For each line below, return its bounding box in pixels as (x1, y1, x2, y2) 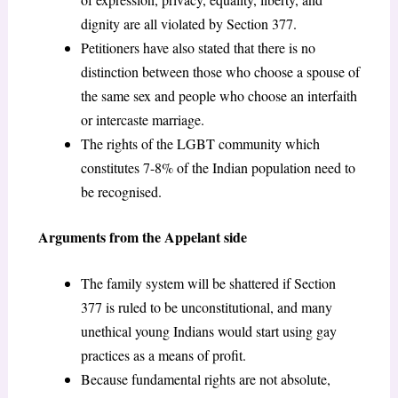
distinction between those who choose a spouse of (80, 61, 360, 81)
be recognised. (80, 181, 162, 201)
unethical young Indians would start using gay (80, 322, 337, 341)
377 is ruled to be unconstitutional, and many (80, 298, 332, 317)
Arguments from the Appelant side (37, 226, 247, 247)
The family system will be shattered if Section (80, 274, 336, 293)
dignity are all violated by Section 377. (80, 13, 297, 33)
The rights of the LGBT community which (80, 133, 320, 153)
